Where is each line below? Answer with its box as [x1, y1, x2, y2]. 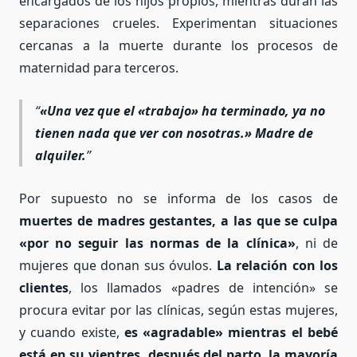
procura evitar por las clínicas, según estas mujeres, [19, 300, 338, 319]
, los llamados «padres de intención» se [69, 278, 338, 296]
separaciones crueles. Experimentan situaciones [19, 14, 338, 33]
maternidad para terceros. [19, 59, 178, 77]
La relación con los [216, 256, 338, 274]
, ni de [295, 233, 339, 252]
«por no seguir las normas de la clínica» [19, 233, 296, 252]
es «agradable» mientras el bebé [124, 323, 339, 341]
